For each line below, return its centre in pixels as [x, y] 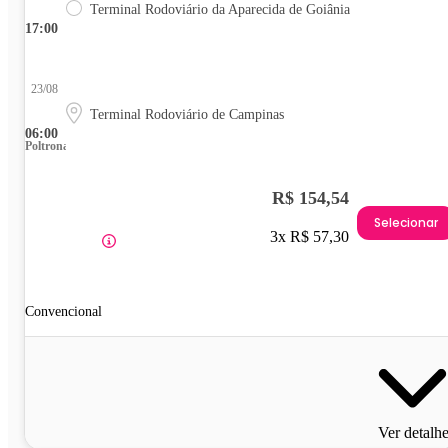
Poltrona [47, 145]
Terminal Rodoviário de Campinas [187, 114]
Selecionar [406, 223]
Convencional [63, 311]
